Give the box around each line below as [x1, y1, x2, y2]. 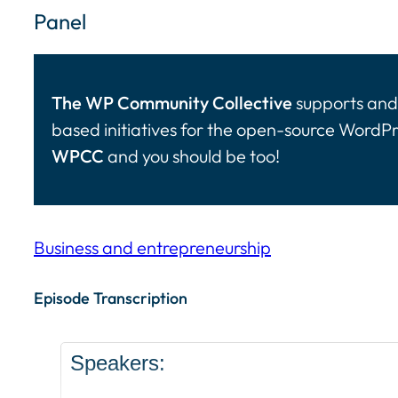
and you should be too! [104, 145, 280, 168]
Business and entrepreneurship [34, 236, 271, 259]
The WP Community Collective [52, 92, 292, 115]
